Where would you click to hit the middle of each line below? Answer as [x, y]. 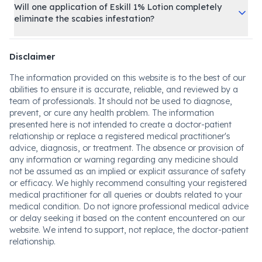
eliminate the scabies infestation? [84, 19]
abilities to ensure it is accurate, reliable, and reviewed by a [124, 90]
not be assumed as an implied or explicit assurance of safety [127, 172]
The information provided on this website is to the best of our [127, 78]
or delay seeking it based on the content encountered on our [127, 218]
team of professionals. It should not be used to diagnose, [121, 101]
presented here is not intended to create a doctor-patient [120, 125]
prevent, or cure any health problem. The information [112, 113]
